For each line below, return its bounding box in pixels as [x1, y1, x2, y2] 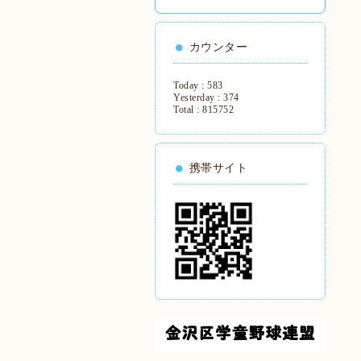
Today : [173, 80, 207, 91]
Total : [173, 104, 202, 115]
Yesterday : [173, 92, 223, 103]
